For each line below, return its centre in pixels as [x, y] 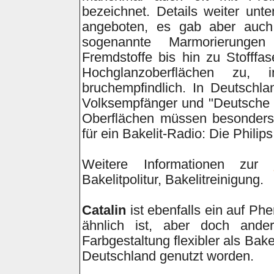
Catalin [104, 210]
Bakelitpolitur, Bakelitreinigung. [173, 180]
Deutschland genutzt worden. [168, 256]
